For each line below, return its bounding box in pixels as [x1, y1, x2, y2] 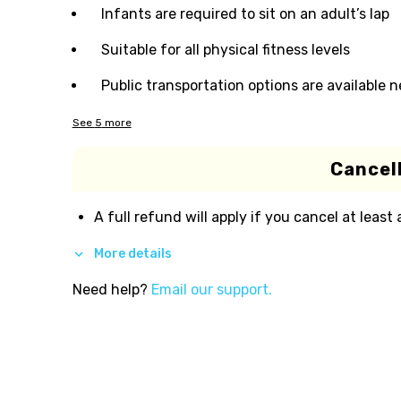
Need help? [72, 280, 148, 298]
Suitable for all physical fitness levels [100, 41, 350, 58]
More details [93, 245, 172, 261]
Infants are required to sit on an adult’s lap [100, 5, 389, 22]
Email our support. [150, 280, 272, 298]
